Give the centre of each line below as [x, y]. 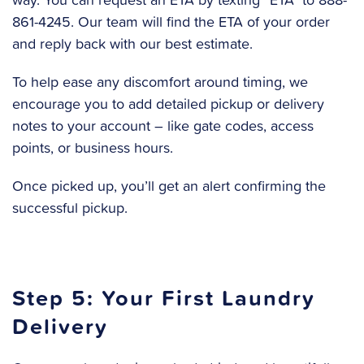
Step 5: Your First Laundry [164, 298]
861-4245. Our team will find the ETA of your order [171, 22]
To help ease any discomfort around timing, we [160, 82]
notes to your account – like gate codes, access [163, 126]
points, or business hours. [93, 148]
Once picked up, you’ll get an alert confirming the [169, 186]
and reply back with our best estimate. [132, 44]
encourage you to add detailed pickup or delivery [168, 104]
